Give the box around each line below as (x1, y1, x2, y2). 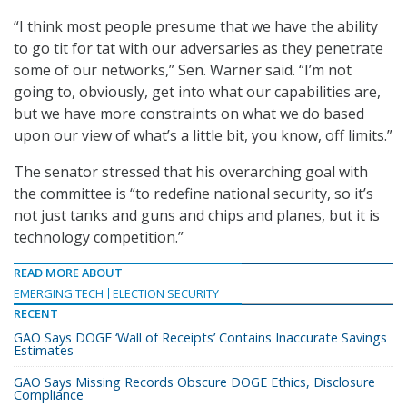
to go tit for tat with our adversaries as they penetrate (14, 38, 383, 59)
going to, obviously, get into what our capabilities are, (14, 82, 381, 103)
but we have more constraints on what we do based (14, 104, 364, 124)
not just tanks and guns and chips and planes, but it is (14, 205, 380, 226)
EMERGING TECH (14, 285, 104, 303)
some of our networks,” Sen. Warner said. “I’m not (14, 60, 352, 81)
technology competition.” (14, 227, 184, 248)
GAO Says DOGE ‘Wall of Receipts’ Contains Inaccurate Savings (14, 329, 387, 347)
